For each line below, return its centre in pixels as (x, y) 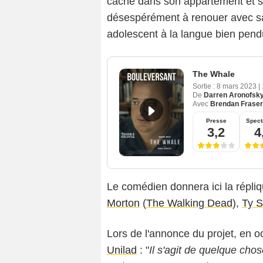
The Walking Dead (189, 203)
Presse (216, 121)
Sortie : (204, 87)
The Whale (214, 74)
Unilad (122, 250)
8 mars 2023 (237, 87)
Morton (123, 203)
